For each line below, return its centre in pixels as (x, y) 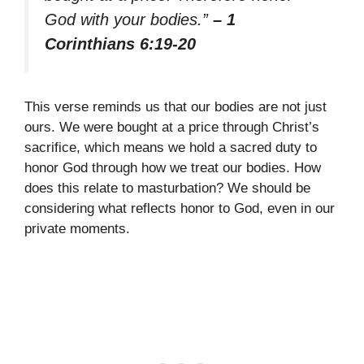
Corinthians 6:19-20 (120, 43)
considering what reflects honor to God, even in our (180, 209)
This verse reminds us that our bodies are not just (175, 107)
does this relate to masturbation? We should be (167, 188)
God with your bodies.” (129, 19)
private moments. (77, 229)
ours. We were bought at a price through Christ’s (172, 128)
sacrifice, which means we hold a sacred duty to (171, 148)
